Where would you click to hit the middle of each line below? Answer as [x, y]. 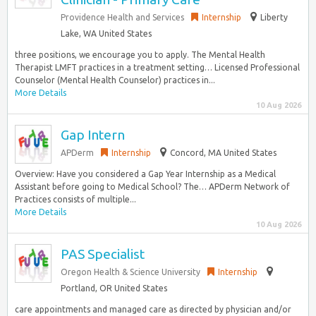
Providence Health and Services [122, 17]
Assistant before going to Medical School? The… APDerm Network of [152, 187]
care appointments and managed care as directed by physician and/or [153, 309]
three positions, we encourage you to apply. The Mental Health [140, 55]
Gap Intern [93, 135]
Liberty [274, 17]
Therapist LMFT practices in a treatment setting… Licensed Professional [157, 67]
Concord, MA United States [223, 153]
